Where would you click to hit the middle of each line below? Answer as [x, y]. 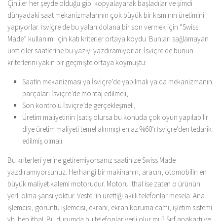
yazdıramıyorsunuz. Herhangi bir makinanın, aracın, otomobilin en [107, 172]
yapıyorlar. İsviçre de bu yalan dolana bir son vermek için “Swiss [103, 27]
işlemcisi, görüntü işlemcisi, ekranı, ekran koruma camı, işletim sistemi [110, 207]
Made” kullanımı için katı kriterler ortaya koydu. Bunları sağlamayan [108, 38]
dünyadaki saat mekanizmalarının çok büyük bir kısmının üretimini [106, 15]
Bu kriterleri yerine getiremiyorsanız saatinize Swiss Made [92, 160]
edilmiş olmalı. [43, 141]
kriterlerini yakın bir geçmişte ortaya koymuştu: [77, 62]
